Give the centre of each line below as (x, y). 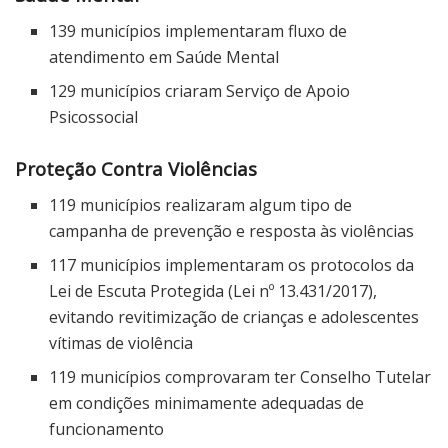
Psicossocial (94, 117)
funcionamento (107, 429)
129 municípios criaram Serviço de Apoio (200, 91)
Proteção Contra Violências (136, 169)
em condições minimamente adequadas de (207, 403)
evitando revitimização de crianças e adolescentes (234, 317)
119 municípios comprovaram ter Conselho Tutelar (240, 377)
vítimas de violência (121, 343)
